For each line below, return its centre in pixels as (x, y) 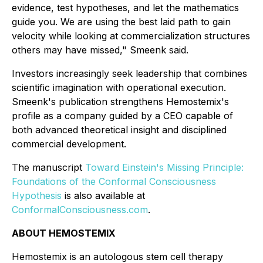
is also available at (103, 195)
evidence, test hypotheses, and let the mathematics (125, 8)
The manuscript (48, 167)
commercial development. (69, 144)
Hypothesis (37, 195)
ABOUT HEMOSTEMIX (64, 233)
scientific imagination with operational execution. (119, 87)
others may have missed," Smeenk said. (100, 50)
